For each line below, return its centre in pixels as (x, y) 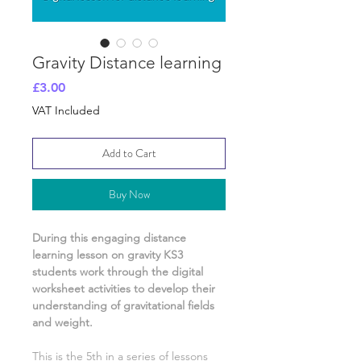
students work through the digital (118, 272)
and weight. (62, 323)
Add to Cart (129, 154)
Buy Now (129, 195)
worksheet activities (83, 289)
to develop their (174, 289)
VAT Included (66, 111)
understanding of (78, 306)
